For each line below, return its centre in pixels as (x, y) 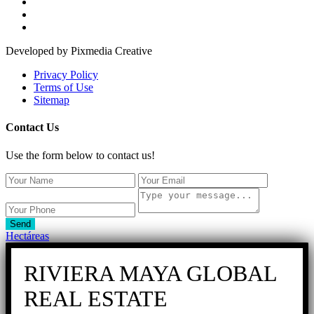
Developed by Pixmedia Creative (79, 51)
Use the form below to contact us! (80, 155)
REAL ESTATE (96, 298)
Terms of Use (63, 88)
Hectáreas (27, 235)
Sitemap (52, 100)
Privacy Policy (66, 75)
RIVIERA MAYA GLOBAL (150, 273)
